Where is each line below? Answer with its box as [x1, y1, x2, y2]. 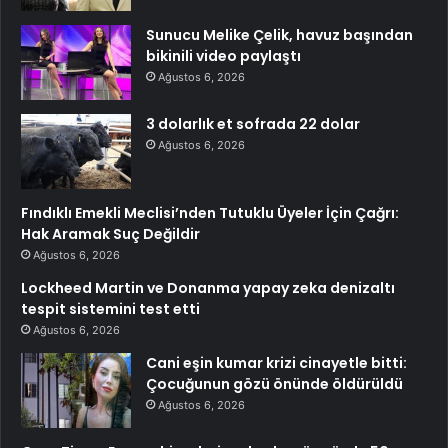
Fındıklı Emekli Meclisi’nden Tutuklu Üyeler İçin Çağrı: [21, 203, 399, 224]
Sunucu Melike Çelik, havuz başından [146, 25, 413, 46]
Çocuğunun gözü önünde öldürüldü [146, 374, 403, 395]
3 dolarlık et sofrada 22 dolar [146, 114, 360, 135]
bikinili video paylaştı [146, 46, 301, 67]
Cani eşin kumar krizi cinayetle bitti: [146, 353, 407, 374]
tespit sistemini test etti [21, 299, 200, 320]
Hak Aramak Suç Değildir [21, 224, 200, 245]
